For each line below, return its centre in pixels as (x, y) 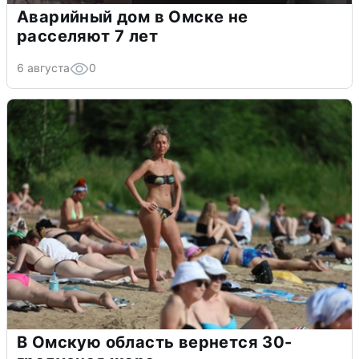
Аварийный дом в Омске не (133, 16)
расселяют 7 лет (87, 36)
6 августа (43, 67)
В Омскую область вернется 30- (155, 342)
